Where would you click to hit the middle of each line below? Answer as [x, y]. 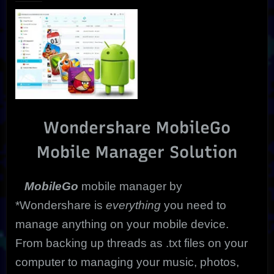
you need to [194, 206]
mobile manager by [132, 187]
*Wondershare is [61, 206]
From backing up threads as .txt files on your [131, 243]
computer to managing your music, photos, [127, 262]
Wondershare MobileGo [137, 128]
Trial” [66, 9]
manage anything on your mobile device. [122, 224]
